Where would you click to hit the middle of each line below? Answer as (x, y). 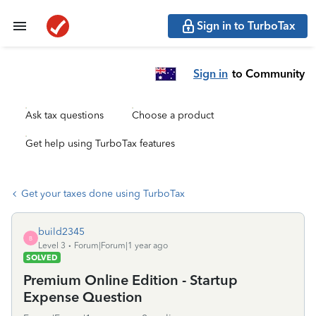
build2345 (61, 232)
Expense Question (83, 297)
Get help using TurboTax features (100, 144)
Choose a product (173, 115)
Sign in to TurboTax (246, 26)
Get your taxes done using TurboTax (103, 194)
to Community (268, 73)
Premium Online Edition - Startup (130, 280)
